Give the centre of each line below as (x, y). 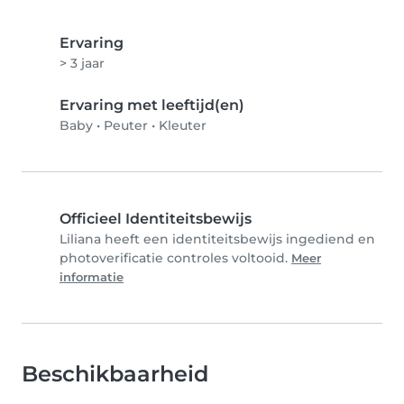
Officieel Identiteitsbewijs (156, 219)
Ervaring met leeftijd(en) (152, 106)
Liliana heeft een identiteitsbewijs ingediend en (217, 239)
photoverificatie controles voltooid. (175, 258)
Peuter (126, 126)
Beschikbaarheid (115, 374)
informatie (92, 278)
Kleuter (183, 126)
